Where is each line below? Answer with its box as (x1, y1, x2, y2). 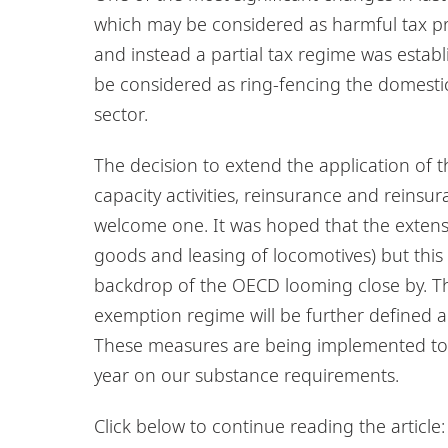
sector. (94, 101, 148, 126)
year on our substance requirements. (94, 362, 399, 387)
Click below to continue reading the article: (94, 413, 445, 438)
